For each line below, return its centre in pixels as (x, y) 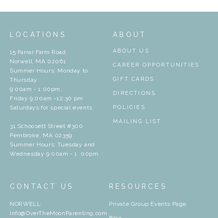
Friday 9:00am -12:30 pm (46, 99)
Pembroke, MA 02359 (41, 136)
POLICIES (129, 108)
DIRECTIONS (135, 93)
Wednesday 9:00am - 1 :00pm (54, 154)
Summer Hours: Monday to (49, 71)
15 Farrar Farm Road (38, 52)
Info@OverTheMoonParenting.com (59, 213)
